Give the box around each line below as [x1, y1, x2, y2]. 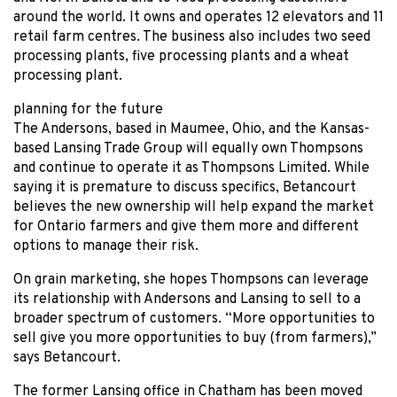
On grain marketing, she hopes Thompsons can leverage [13, 271, 369, 290]
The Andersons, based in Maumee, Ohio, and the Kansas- [13, 121, 370, 139]
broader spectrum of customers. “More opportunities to [13, 310, 375, 329]
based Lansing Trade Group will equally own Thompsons [13, 140, 363, 159]
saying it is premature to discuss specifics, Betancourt [13, 179, 356, 198]
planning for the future [13, 101, 163, 120]
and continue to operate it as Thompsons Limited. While [13, 160, 370, 178]
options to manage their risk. [13, 237, 198, 256]
